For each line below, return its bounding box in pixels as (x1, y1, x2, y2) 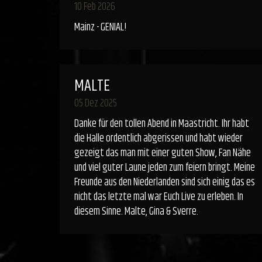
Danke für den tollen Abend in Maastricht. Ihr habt (74, 116, 249, 132)
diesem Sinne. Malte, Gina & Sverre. (74, 204, 198, 220)
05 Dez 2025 (74, 95, 117, 112)
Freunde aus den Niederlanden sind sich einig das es (74, 174, 255, 191)
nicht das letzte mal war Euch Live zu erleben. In (74, 189, 243, 205)
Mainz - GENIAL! (74, 19, 127, 36)
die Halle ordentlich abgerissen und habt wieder (74, 130, 243, 147)
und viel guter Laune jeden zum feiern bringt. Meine (74, 160, 255, 176)
